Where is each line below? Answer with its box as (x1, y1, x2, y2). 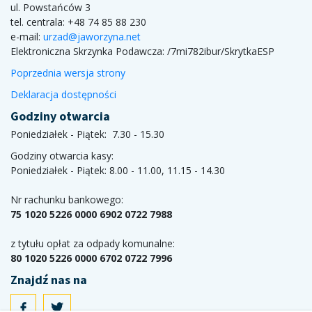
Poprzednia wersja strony (10, 66, 125, 79)
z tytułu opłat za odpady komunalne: (10, 237, 175, 250)
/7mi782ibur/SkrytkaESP (167, 45, 274, 58)
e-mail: (10, 30, 43, 43)
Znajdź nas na (10, 272, 87, 288)
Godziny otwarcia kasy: (10, 149, 114, 162)
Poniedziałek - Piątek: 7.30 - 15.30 (10, 127, 164, 141)
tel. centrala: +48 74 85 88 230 (10, 15, 146, 29)
